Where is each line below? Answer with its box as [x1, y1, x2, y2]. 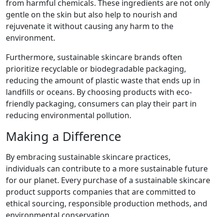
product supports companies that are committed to [6, 186, 196, 198]
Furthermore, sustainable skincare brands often [6, 52, 182, 63]
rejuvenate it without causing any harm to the [6, 21, 173, 32]
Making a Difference [6, 128, 121, 145]
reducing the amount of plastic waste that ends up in [6, 75, 200, 86]
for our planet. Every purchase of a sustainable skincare [6, 175, 210, 186]
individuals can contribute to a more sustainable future [6, 163, 208, 174]
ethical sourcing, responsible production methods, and [6, 198, 207, 209]
